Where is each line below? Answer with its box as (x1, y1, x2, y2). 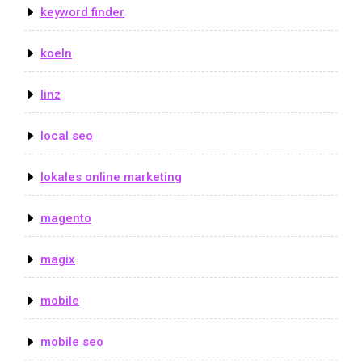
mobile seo (40, 334, 103, 349)
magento (40, 210, 91, 225)
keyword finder (40, 4, 124, 19)
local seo (40, 128, 93, 143)
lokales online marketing (40, 169, 182, 184)
